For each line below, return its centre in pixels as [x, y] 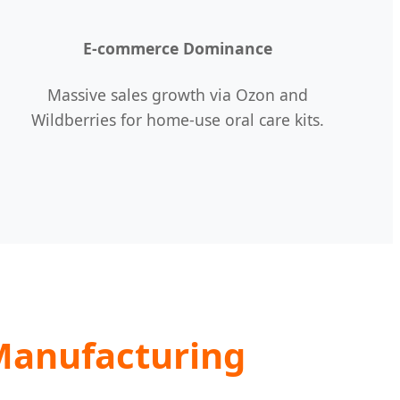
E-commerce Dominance [178, 49]
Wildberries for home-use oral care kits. [178, 119]
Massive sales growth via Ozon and [178, 94]
